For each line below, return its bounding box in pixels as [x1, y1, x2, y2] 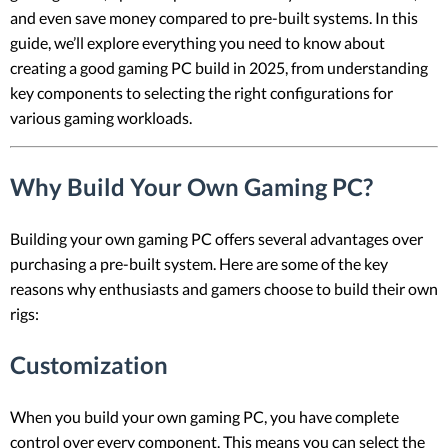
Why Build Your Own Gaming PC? [10, 171, 373, 201]
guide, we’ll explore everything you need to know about [10, 32, 385, 52]
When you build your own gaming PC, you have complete [10, 406, 399, 426]
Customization [10, 349, 168, 379]
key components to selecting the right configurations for [10, 82, 393, 102]
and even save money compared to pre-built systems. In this [10, 7, 418, 27]
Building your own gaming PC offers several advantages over [10, 228, 423, 248]
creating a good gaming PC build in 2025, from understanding [10, 57, 428, 77]
